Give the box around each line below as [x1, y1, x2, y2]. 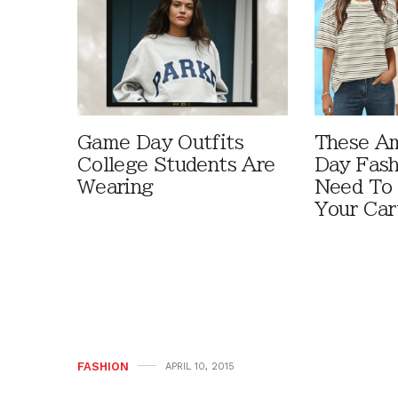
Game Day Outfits [77, 133, 243, 153]
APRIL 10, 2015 [165, 361, 235, 373]
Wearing [77, 178, 154, 197]
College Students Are [77, 155, 275, 175]
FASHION [77, 360, 129, 374]
